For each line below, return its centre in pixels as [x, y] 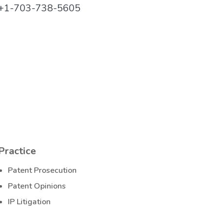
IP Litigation [29, 202]
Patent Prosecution [42, 171]
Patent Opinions [37, 186]
